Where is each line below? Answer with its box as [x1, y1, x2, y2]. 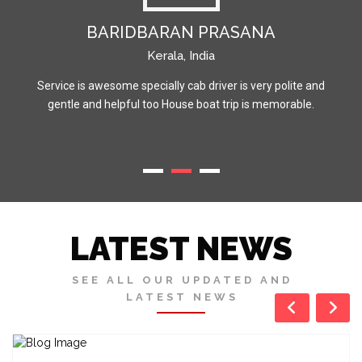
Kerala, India [147, 48, 215, 64]
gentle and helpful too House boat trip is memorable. [48, 98, 314, 112]
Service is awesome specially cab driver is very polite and [37, 79, 325, 93]
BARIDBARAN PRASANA [86, 23, 276, 43]
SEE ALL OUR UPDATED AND [72, 274, 293, 287]
